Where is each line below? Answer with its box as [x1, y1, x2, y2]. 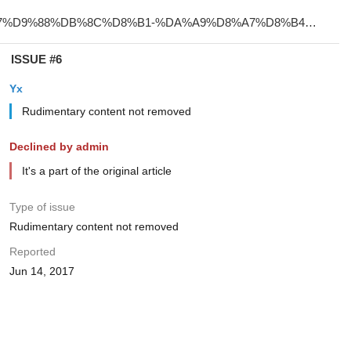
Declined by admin [9, 140, 109, 153]
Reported [9, 245, 56, 258]
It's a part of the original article [21, 165, 172, 177]
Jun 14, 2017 [9, 265, 74, 277]
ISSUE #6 [10, 52, 62, 66]
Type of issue [9, 201, 75, 213]
